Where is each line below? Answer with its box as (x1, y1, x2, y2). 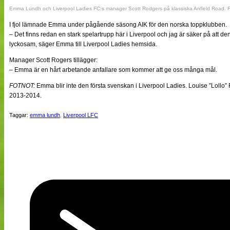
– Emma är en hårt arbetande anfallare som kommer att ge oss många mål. (9, 66, 217, 73)
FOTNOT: (9, 82, 35, 89)
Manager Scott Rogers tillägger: (9, 56, 98, 64)
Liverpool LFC (63, 111, 98, 118)
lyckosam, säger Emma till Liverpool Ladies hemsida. (9, 40, 157, 48)
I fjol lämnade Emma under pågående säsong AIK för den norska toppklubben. (9, 21, 227, 28)
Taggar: (9, 111, 30, 118)
